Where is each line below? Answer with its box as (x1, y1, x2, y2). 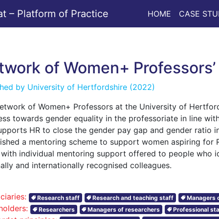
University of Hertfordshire (27, 82, 127, 92)
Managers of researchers (88, 205, 160, 213)
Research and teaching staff (92, 194, 174, 201)
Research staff (37, 194, 80, 201)
